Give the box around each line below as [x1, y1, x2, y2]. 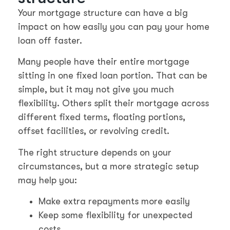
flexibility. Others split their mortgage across [18, 98, 209, 109]
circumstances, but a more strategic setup [18, 161, 199, 171]
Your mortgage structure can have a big [18, 7, 188, 18]
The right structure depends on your [18, 147, 171, 158]
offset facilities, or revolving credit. [18, 126, 169, 137]
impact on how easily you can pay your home [18, 21, 209, 32]
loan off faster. [18, 35, 82, 46]
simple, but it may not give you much [18, 84, 174, 95]
